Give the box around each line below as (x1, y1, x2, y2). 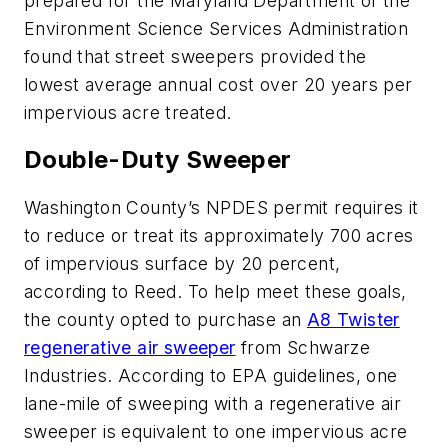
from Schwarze (235, 337, 371, 359)
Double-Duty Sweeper (24, 145, 292, 175)
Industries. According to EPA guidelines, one (24, 365, 398, 387)
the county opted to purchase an (24, 309, 307, 331)
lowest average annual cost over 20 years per (24, 73, 413, 95)
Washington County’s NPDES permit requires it (24, 197, 419, 219)
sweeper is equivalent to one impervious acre (24, 421, 408, 443)
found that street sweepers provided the (24, 45, 367, 67)
